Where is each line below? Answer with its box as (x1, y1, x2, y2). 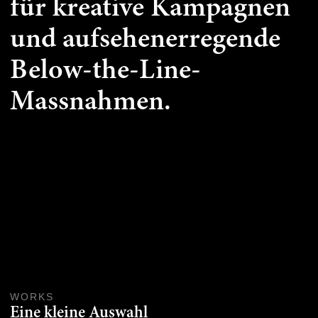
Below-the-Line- (9, 56, 201, 85)
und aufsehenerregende (9, 25, 280, 54)
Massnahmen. (9, 87, 171, 116)
